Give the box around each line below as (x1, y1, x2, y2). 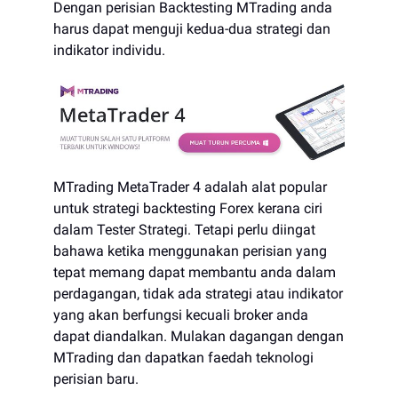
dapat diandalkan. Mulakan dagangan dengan (53, 327, 344, 345)
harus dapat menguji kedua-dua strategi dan (53, 20, 330, 38)
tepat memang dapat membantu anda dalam (53, 263, 336, 281)
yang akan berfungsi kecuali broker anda (53, 306, 308, 323)
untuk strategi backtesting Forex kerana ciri (53, 199, 322, 217)
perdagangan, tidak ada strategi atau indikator (53, 284, 343, 302)
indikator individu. (53, 42, 165, 60)
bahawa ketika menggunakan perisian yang (53, 242, 327, 259)
